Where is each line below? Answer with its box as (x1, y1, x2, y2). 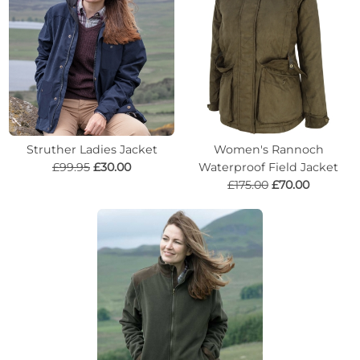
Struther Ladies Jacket (26, 141, 157, 157)
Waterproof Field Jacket (198, 159, 338, 174)
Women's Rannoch (213, 141, 324, 157)
